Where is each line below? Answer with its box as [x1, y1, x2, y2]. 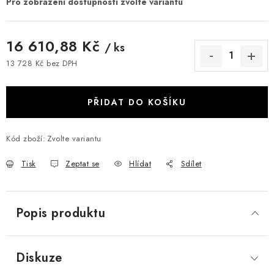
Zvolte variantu [47, 132, 102, 144]
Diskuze [16, 248, 62, 267]
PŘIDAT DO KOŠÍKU [87, 95, 187, 108]
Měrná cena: [6, 68, 53, 81]
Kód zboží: [6, 132, 45, 144]
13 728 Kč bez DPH [6, 57, 78, 70]
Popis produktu [16, 204, 105, 222]
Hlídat [129, 157, 151, 169]
